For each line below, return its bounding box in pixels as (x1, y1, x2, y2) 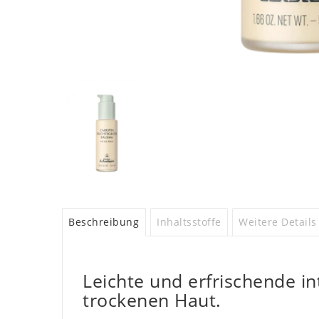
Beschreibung (68, 215, 140, 229)
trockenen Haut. (83, 287, 221, 312)
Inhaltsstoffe (157, 215, 221, 229)
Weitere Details (239, 215, 317, 229)
